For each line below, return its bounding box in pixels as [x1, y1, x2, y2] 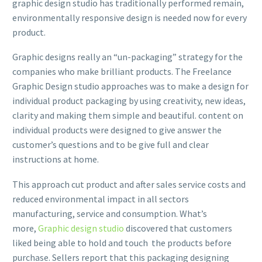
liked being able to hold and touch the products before [12, 236, 232, 249]
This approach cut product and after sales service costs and [12, 178, 246, 190]
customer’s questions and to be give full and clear [12, 139, 209, 151]
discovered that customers [124, 222, 232, 234]
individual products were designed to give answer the [12, 124, 222, 136]
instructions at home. [12, 153, 99, 166]
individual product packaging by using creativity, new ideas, [12, 95, 246, 107]
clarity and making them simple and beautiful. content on [12, 109, 243, 122]
